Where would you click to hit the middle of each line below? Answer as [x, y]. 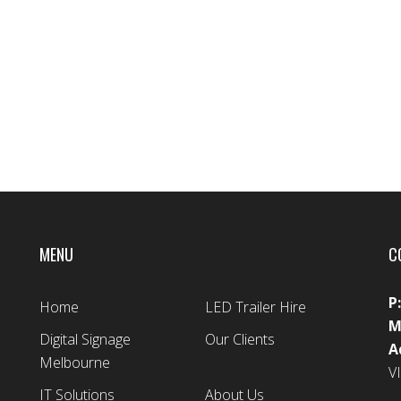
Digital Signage [85, 339]
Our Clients [239, 339]
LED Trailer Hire [255, 307]
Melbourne [75, 363]
